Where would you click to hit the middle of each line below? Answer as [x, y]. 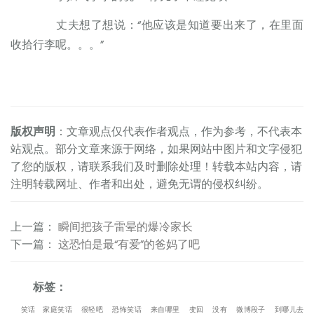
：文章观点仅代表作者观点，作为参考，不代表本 [179, 133]
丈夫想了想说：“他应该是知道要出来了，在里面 [168, 26]
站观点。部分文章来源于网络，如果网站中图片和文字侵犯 [156, 150]
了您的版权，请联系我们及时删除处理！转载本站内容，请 [156, 168]
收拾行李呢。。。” [57, 45]
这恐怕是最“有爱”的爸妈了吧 [129, 246]
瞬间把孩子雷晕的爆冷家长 [125, 228]
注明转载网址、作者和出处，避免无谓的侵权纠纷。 [139, 185]
